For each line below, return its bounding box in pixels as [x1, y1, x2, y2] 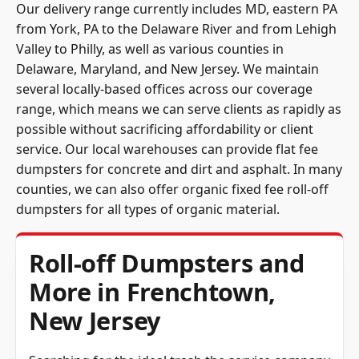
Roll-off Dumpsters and [29, 246, 305, 280]
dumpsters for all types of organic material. [16, 200, 280, 219]
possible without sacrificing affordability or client [16, 120, 313, 139]
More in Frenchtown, [29, 275, 276, 309]
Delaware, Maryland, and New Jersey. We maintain [16, 60, 319, 79]
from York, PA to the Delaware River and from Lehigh [16, 20, 337, 38]
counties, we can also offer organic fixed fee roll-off [16, 180, 329, 199]
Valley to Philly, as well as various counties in [16, 40, 284, 58]
